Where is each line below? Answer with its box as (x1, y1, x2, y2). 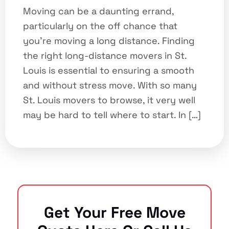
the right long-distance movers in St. (23, 50, 187, 62)
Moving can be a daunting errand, (23, 5, 174, 17)
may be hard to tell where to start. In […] (23, 109, 201, 121)
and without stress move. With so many (23, 79, 197, 91)
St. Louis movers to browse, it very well (23, 94, 195, 106)
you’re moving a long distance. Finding (23, 35, 195, 47)
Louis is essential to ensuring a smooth (23, 64, 194, 77)
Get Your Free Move (43, 202, 186, 222)
